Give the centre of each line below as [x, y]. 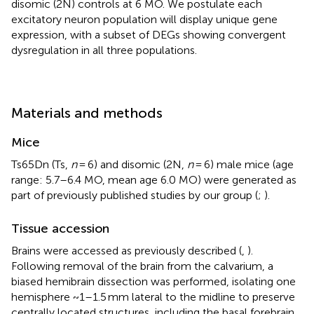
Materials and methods [87, 112]
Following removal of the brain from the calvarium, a [142, 266]
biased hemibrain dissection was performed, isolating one [153, 281]
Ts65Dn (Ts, [41, 164]
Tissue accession [60, 228]
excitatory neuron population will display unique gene [144, 19]
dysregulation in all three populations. [104, 50]
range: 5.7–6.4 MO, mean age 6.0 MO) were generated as [154, 179]
